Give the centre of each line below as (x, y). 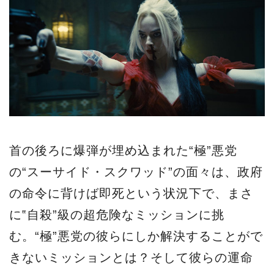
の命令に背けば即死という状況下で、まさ (131, 193)
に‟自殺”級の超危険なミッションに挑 (117, 214)
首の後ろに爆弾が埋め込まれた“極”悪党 (123, 150)
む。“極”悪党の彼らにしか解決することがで (136, 236)
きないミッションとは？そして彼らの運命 (131, 257)
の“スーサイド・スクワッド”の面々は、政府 (136, 172)
